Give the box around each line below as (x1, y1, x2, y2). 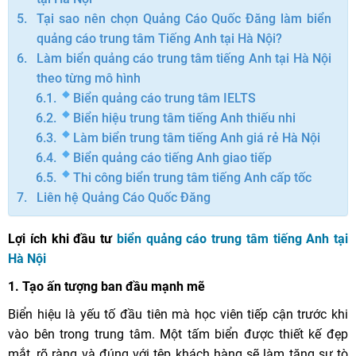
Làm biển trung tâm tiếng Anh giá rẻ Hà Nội (73, 130, 321, 146)
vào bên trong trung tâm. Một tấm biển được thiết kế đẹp (8, 327, 348, 342)
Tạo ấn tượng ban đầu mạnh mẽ (22, 279, 205, 295)
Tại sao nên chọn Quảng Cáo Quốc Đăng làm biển (37, 11, 331, 27)
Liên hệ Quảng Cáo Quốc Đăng (37, 190, 211, 206)
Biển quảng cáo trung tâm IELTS (73, 91, 257, 106)
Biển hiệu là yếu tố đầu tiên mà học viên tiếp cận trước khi (8, 307, 348, 323)
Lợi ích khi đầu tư (8, 231, 117, 247)
